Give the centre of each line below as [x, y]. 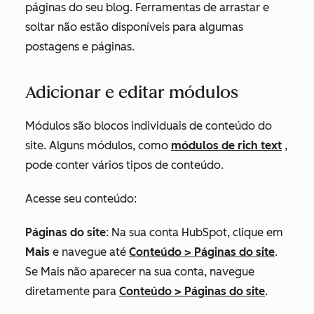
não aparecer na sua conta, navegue [159, 272]
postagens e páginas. [81, 47]
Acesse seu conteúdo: [81, 199]
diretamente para [72, 291]
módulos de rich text [226, 145]
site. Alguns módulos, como [98, 145]
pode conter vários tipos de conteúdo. [124, 165]
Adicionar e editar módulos [132, 92]
